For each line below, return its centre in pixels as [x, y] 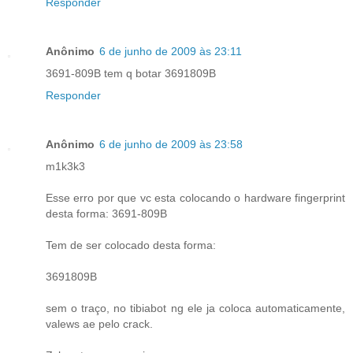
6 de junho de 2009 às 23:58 [171, 145]
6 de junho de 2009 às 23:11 [171, 52]
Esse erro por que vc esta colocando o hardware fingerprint [195, 198]
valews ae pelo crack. [99, 324]
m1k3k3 [65, 167]
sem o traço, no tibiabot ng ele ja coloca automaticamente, [195, 308]
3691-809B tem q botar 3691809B [131, 74]
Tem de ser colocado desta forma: [131, 245]
